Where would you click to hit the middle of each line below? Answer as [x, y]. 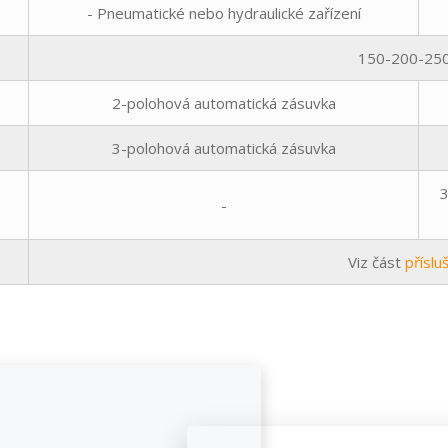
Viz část [376, 261]
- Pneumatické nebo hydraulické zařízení [223, 12]
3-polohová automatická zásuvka [223, 147]
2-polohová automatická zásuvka [223, 102]
